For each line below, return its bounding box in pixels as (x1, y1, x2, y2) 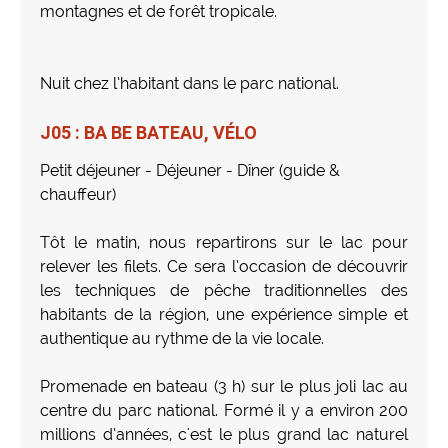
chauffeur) (40, 184, 116, 204)
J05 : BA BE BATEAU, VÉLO (40, 121, 257, 143)
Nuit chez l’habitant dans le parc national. (40, 73, 339, 93)
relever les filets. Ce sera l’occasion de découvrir (40, 256, 408, 276)
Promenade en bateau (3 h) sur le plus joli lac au (40, 376, 408, 396)
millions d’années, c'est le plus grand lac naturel (40, 424, 408, 444)
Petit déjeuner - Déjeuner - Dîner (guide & (40, 160, 340, 180)
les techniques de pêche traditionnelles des (40, 280, 408, 300)
